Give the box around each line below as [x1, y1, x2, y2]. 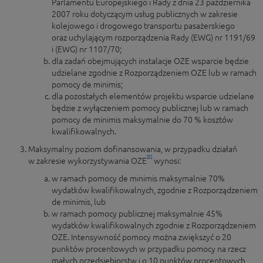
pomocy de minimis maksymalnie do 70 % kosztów [52, 115, 233, 124]
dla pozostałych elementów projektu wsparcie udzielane [52, 92, 254, 101]
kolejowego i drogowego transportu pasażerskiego [52, 21, 235, 31]
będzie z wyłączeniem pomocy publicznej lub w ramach [52, 103, 248, 113]
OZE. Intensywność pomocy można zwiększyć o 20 [52, 232, 231, 242]
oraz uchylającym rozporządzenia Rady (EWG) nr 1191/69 [52, 33, 255, 42]
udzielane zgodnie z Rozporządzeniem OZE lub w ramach [52, 68, 257, 77]
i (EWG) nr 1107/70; [52, 45, 122, 54]
